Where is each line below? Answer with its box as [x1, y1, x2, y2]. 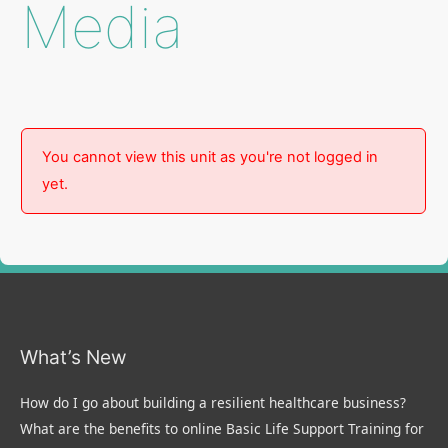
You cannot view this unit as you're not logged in [42, 147, 379, 166]
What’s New [20, 344, 127, 369]
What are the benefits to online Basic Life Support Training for [20, 418, 424, 438]
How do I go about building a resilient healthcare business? [20, 392, 406, 412]
